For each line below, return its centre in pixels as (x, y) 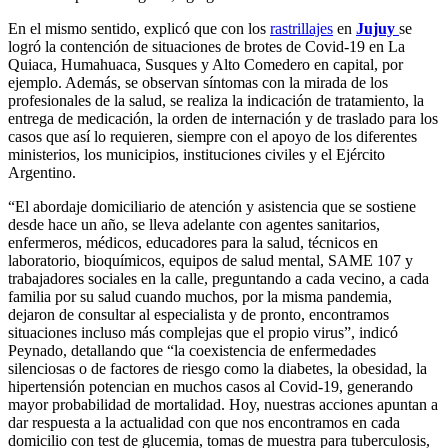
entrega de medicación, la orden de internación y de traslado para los (223, 119)
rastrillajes (301, 29)
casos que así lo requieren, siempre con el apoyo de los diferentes (212, 137)
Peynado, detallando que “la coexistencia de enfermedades (192, 351)
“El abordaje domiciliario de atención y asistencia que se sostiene (212, 207)
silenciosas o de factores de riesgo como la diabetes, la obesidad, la (217, 369)
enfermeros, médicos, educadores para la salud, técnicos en (193, 243)
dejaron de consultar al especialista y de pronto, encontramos (198, 315)
